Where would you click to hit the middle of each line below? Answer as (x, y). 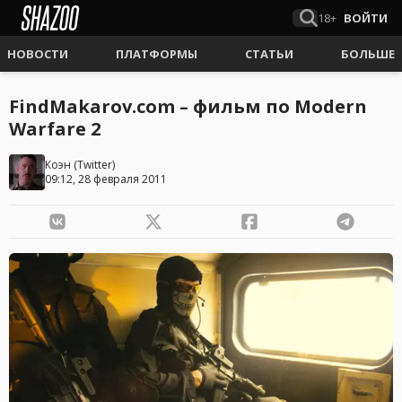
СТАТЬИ (269, 54)
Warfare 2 (55, 129)
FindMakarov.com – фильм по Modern (188, 106)
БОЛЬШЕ (368, 54)
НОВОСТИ (38, 54)
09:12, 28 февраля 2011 (106, 179)
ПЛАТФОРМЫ (157, 54)
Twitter (95, 165)
